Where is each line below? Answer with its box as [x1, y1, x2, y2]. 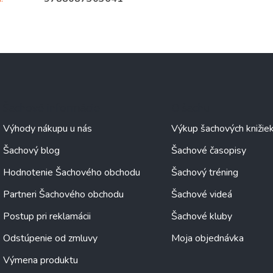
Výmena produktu [3, 253, 78, 267]
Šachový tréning [171, 165, 238, 179]
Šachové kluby [171, 209, 232, 223]
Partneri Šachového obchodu [3, 187, 124, 201]
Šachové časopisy [171, 143, 246, 157]
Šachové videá [171, 187, 232, 201]
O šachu [171, 100, 210, 113]
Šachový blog [3, 143, 60, 157]
